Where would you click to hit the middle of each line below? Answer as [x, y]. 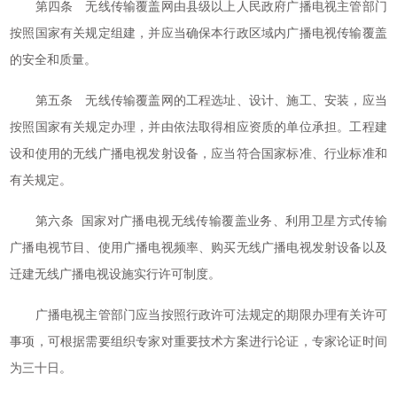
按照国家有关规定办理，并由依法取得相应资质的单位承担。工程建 [198, 127]
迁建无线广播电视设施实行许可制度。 [116, 274]
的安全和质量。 [54, 60]
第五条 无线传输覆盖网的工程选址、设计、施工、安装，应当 [198, 101]
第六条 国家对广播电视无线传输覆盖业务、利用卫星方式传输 [198, 221]
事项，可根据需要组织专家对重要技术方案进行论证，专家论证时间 [198, 342]
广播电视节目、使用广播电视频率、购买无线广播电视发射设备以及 [198, 248]
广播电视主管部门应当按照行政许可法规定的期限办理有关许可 [198, 315]
